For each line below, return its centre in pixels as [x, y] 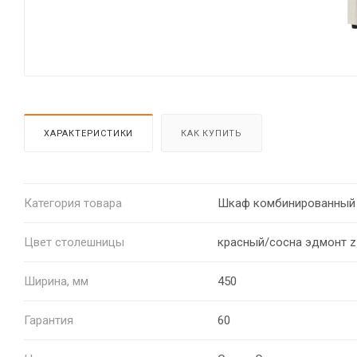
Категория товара [73, 203]
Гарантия [49, 320]
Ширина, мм [56, 281]
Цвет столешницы [74, 242]
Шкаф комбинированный [286, 203]
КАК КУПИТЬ [212, 133]
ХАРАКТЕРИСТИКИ [89, 133]
